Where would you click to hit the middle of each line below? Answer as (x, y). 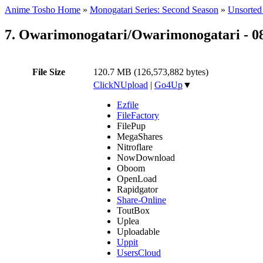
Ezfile (128, 104)
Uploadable (138, 231)
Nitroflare (135, 147)
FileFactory (138, 115)
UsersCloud (139, 252)
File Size (49, 72)
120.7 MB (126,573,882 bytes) (151, 72)
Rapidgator (137, 189)
